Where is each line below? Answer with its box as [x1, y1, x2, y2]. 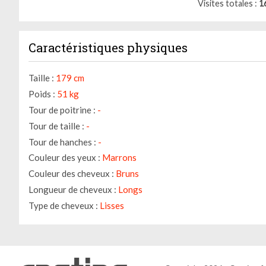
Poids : [28, 88, 55, 100]
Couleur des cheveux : [28, 168, 114, 179]
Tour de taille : [28, 120, 84, 131]
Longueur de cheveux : [28, 184, 116, 195]
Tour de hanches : [28, 136, 96, 147]
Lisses [100, 199, 124, 211]
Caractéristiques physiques [28, 39, 188, 55]
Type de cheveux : [28, 199, 98, 211]
